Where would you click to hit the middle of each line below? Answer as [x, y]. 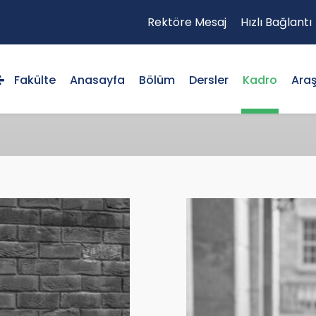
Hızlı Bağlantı [276, 22]
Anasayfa [97, 80]
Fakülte [34, 80]
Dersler [209, 80]
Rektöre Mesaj [187, 22]
